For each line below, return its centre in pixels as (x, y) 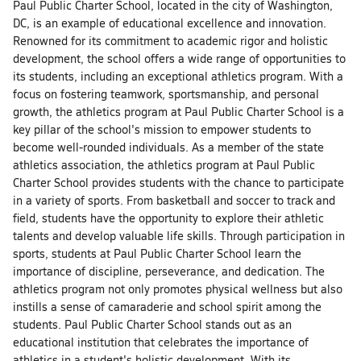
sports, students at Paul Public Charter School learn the (157, 254)
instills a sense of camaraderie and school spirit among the (167, 307)
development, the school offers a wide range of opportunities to (179, 59)
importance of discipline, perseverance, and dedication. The (169, 272)
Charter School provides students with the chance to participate (178, 183)
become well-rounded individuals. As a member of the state (168, 147)
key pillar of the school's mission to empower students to (162, 130)
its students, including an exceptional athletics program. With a (178, 77)
